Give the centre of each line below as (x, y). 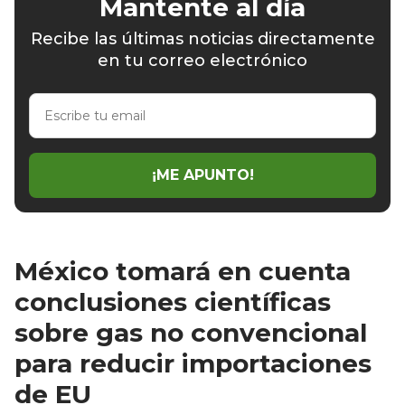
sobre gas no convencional (191, 332)
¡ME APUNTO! (202, 175)
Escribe (54, 101)
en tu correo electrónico (202, 60)
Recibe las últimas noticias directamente (202, 38)
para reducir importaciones (193, 363)
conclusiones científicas (173, 301)
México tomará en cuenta (183, 271)
